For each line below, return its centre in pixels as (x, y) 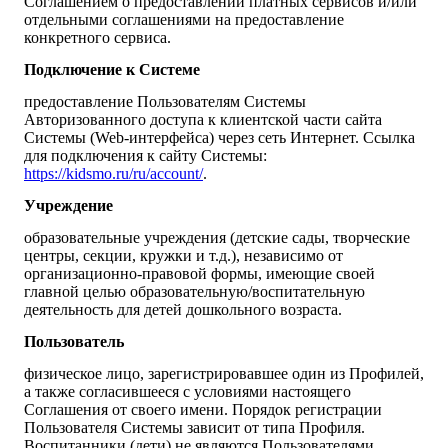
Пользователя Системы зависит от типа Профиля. (194, 428)
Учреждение (68, 206)
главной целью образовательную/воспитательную (194, 292)
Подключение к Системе (112, 70)
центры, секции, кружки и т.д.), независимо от (183, 256)
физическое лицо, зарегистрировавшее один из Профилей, (224, 374)
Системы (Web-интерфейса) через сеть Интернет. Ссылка (219, 138)
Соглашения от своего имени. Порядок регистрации (203, 410)
